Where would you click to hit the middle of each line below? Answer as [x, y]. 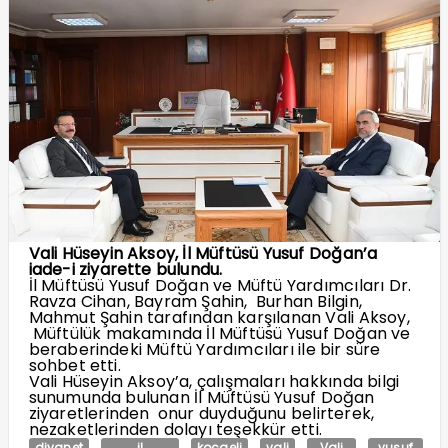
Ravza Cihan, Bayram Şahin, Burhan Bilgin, [195, 302]
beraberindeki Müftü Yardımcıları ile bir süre [204, 350]
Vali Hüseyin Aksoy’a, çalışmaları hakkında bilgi [214, 382]
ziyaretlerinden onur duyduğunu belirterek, [201, 414]
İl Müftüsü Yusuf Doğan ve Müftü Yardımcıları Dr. [220, 286]
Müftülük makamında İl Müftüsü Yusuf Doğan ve [219, 334]
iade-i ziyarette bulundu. [125, 270]
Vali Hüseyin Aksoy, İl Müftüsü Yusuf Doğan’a [203, 254]
